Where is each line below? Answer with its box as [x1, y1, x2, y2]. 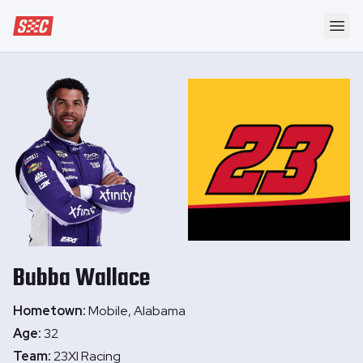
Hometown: [13, 302, 88, 319]
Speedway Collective [12, 16, 128, 32]
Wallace [75, 260, 150, 297]
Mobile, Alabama [88, 302, 186, 319]
